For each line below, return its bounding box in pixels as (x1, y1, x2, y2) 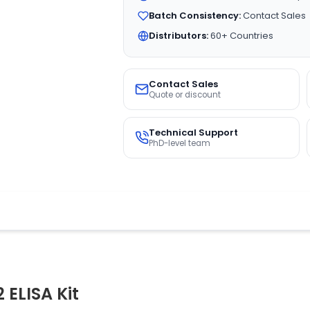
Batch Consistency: (148, 9, 241, 22)
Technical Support (148, 126, 238, 139)
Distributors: (148, 29, 208, 42)
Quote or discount (148, 89, 221, 100)
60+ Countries (208, 29, 273, 42)
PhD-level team (148, 138, 210, 149)
